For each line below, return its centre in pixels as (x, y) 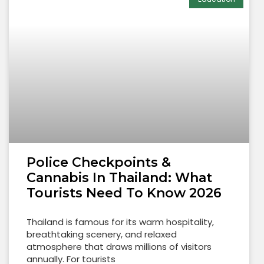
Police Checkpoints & (99, 163)
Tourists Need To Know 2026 (124, 193)
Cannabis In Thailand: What (119, 178)
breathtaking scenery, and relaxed (102, 235)
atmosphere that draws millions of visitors (119, 247)
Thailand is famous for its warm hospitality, (120, 222)
